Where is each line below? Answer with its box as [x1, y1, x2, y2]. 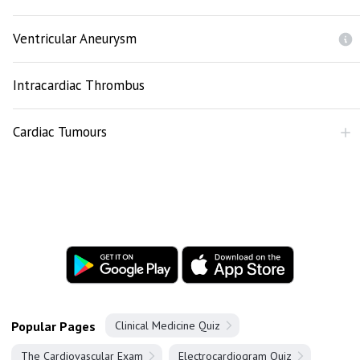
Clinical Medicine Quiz [115, 318, 220, 333]
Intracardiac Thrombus [13, 76, 145, 94]
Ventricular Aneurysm [13, 30, 137, 47]
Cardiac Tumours [13, 123, 107, 141]
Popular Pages [11, 318, 96, 334]
